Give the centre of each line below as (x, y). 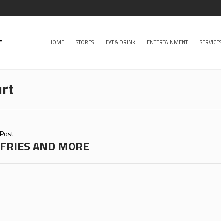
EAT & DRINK (120, 42)
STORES (85, 42)
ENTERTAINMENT (167, 42)
